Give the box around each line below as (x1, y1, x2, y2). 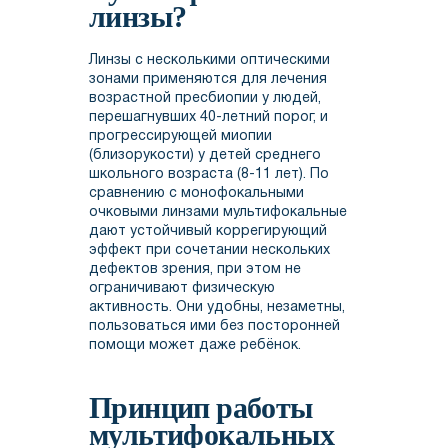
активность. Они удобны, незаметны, (89, 301, 345, 315)
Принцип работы (89, 390, 313, 428)
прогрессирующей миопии (89, 130, 272, 144)
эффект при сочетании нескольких (89, 244, 330, 258)
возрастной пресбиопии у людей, (89, 92, 321, 106)
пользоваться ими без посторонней (89, 320, 340, 334)
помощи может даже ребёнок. (89, 339, 301, 353)
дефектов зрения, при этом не (89, 263, 301, 277)
